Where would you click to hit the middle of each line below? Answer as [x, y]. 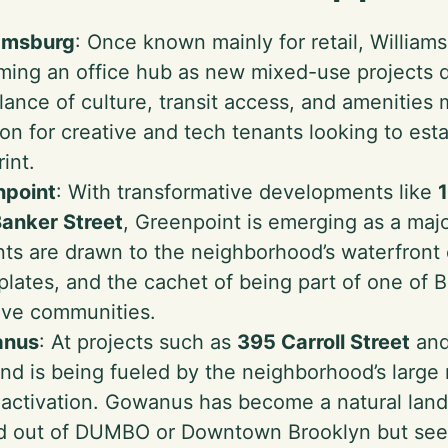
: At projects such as [138, 342]
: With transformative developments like [247, 192]
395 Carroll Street [323, 342]
